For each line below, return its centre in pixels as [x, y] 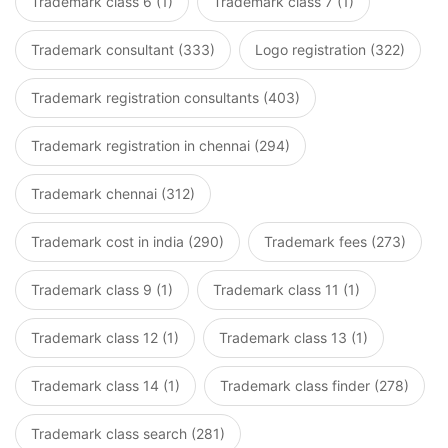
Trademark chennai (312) [113, 193]
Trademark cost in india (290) [127, 241]
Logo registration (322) [330, 49]
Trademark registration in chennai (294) [160, 145]
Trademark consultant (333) [123, 49]
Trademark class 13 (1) [293, 337]
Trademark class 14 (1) [105, 385]
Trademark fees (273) [335, 241]
